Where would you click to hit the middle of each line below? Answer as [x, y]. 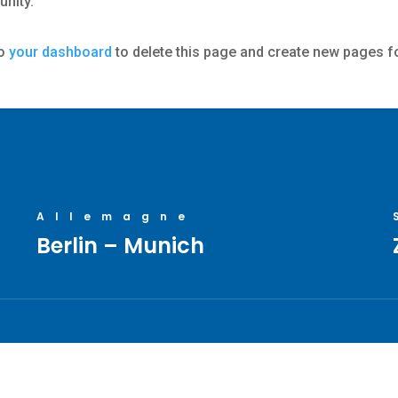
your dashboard [61, 52]
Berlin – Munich [120, 246]
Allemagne [115, 216]
